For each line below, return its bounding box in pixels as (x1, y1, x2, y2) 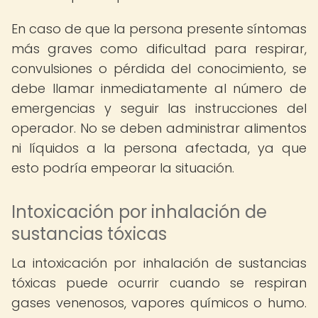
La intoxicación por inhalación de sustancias (11, 254, 307, 272)
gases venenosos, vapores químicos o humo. (11, 294, 307, 312)
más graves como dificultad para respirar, (11, 40, 307, 57)
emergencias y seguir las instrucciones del (11, 99, 307, 117)
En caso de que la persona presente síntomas (11, 20, 307, 38)
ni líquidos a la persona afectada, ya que (11, 139, 307, 157)
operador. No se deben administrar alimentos (11, 119, 307, 137)
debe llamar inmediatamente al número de (11, 79, 307, 97)
